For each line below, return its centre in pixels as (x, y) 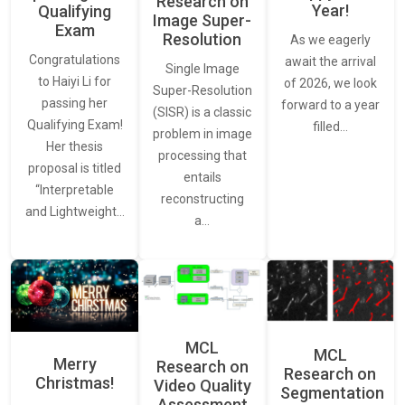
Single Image (202, 69)
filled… (330, 127)
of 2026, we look (330, 84)
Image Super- (202, 21)
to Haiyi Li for (75, 82)
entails (202, 178)
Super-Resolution (202, 91)
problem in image (202, 134)
